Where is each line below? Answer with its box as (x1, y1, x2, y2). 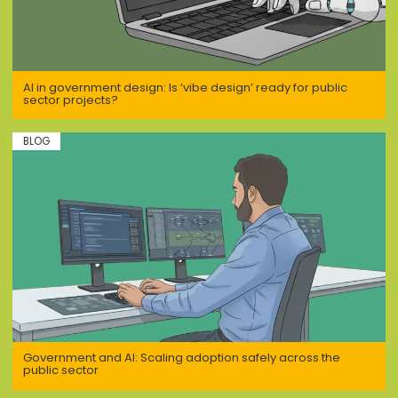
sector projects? (22, 91, 118, 108)
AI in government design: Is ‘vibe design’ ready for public (22, 78, 347, 96)
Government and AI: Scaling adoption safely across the (22, 349, 340, 367)
